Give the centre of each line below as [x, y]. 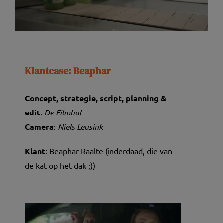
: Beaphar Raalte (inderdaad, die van [109, 151]
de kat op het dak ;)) [60, 165]
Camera [39, 126]
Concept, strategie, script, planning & [95, 98]
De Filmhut [63, 112]
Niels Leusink [80, 126]
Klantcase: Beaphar [67, 71]
